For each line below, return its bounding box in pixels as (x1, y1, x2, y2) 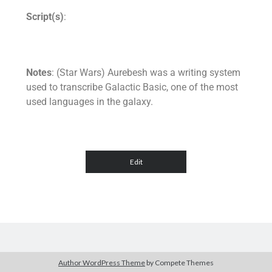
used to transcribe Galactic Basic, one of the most (26, 81, 239, 93)
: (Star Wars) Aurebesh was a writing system (52, 67, 241, 78)
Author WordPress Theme (58, 258, 145, 268)
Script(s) (26, 11, 64, 22)
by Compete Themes (145, 258, 214, 268)
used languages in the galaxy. (26, 96, 154, 107)
